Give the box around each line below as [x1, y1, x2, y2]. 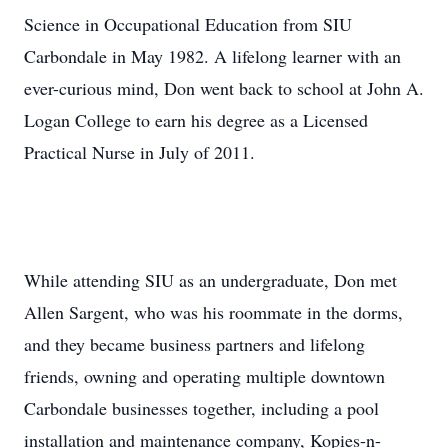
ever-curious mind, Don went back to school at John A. [24, 76, 424, 100]
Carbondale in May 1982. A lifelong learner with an [24, 44, 401, 68]
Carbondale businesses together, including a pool [24, 396, 379, 420]
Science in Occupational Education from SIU [24, 12, 352, 36]
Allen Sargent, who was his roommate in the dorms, [24, 300, 403, 324]
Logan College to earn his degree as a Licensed [24, 108, 368, 132]
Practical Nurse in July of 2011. [24, 140, 255, 164]
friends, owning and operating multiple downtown [24, 364, 385, 388]
